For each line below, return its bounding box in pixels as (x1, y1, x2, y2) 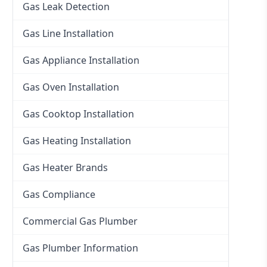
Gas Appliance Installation (23, 54, 140, 67)
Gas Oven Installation (23, 80, 120, 94)
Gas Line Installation (23, 27, 114, 41)
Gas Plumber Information (23, 241, 139, 255)
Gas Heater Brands (23, 161, 108, 175)
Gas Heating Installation (23, 134, 132, 148)
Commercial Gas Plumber (23, 215, 138, 228)
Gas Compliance (23, 188, 96, 201)
